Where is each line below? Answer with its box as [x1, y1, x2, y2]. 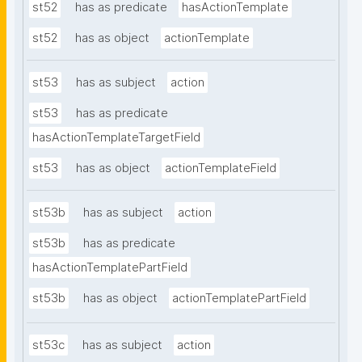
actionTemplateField [165, 161, 276, 176]
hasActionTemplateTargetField [32, 130, 200, 145]
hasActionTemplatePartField [32, 260, 187, 276]
